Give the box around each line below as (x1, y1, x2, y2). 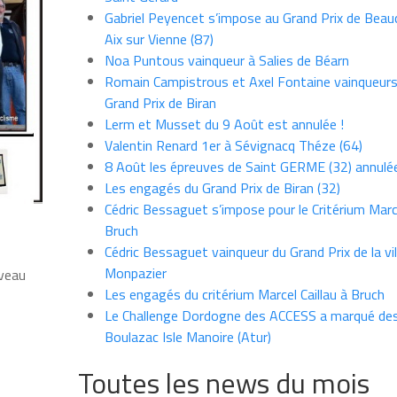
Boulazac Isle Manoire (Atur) (104, 326, 271, 348)
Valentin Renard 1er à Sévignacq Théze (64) (104, 135, 362, 157)
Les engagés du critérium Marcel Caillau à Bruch (104, 284, 385, 306)
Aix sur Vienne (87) (104, 28, 214, 51)
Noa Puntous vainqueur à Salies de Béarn (104, 50, 349, 72)
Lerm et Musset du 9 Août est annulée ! (104, 113, 344, 136)
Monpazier (104, 262, 167, 284)
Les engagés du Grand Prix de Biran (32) (104, 177, 340, 199)
